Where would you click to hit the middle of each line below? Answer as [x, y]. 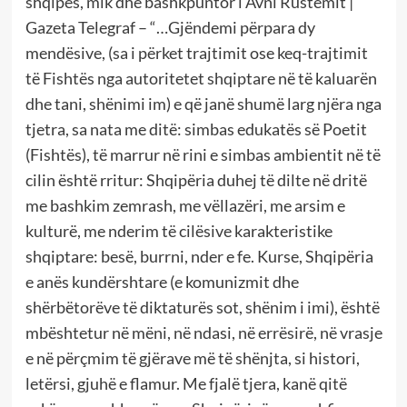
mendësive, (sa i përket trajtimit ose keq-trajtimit [196, 52]
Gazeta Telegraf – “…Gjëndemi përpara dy [170, 27]
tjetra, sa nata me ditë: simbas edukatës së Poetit [196, 129]
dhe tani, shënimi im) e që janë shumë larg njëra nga [203, 103]
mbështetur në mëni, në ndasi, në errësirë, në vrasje [203, 332]
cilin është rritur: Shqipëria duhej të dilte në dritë [196, 179]
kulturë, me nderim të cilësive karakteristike [179, 230]
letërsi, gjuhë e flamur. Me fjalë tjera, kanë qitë [186, 383]
